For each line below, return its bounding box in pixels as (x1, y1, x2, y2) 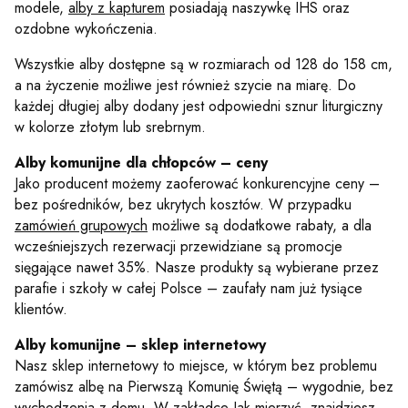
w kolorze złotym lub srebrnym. (15, 117, 206, 138)
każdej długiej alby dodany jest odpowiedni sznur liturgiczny (15, 96, 382, 117)
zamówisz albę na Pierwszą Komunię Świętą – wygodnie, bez (15, 376, 393, 397)
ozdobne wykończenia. (15, 18, 158, 39)
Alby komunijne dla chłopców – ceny (15, 152, 268, 173)
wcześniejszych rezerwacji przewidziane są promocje (15, 236, 342, 257)
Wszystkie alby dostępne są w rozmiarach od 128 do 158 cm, (15, 54, 393, 75)
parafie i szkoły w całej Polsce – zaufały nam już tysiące (15, 278, 362, 299)
